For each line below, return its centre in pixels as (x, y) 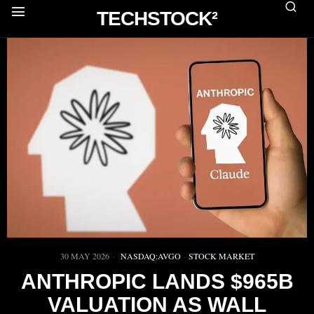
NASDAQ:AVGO (150, 256)
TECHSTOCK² (157, 19)
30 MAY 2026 (84, 256)
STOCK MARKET (221, 256)
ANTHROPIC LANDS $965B (157, 282)
